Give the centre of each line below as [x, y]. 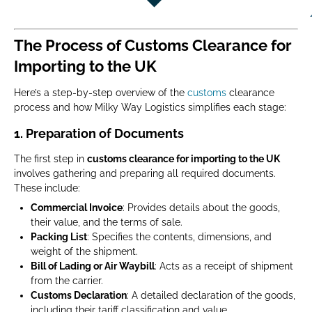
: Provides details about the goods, [201, 208]
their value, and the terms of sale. [107, 222]
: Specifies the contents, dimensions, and [179, 237]
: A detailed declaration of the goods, [211, 295]
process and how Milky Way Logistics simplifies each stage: [150, 107]
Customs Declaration [79, 295]
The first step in [50, 159]
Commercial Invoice [77, 208]
